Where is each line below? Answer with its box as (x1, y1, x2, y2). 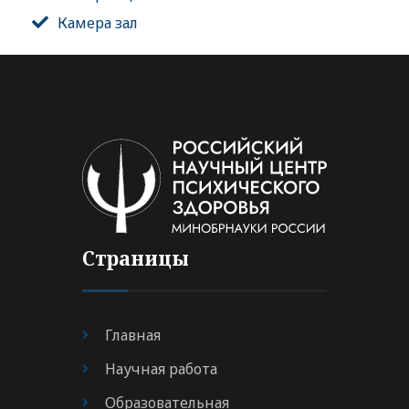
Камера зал (58, 13, 138, 34)
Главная (105, 325, 161, 346)
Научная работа (105, 359, 217, 380)
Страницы (82, 245, 189, 272)
